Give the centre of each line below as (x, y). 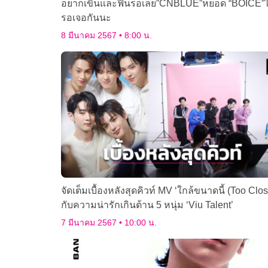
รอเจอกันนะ (86, 18)
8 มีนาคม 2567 (90, 36)
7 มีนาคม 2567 (90, 223)
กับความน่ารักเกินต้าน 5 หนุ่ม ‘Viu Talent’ (147, 205)
